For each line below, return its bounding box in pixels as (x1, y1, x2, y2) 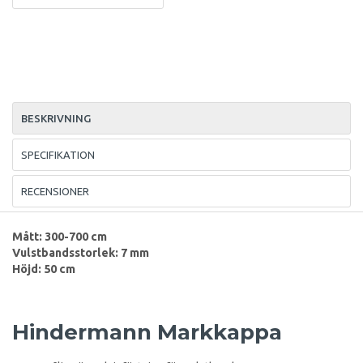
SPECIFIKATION (21, 148, 95, 160)
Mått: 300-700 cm (12, 229, 107, 243)
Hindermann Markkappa (12, 318, 288, 345)
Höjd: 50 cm (12, 262, 75, 275)
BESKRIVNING (21, 112, 91, 124)
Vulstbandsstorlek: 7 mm (12, 246, 149, 259)
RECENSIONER (21, 185, 89, 197)
